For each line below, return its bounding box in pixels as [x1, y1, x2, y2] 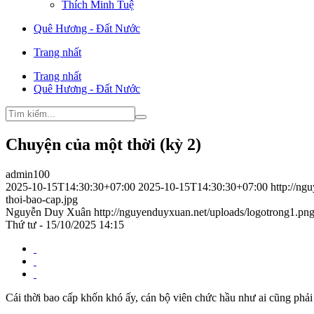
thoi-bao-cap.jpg [6, 193, 78, 206]
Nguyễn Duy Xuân [6, 206, 91, 219]
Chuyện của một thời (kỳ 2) [6, 135, 201, 154]
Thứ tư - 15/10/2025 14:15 [6, 219, 124, 231]
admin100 [6, 168, 50, 181]
